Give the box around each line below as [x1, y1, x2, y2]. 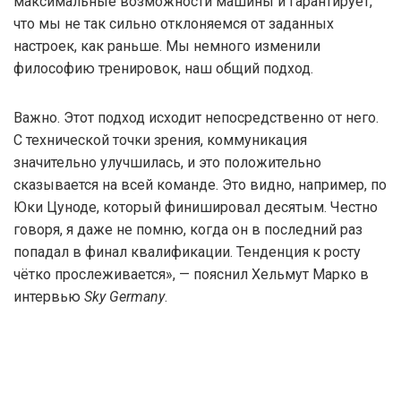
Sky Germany [84, 287, 165, 305]
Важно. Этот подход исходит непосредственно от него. [13, 108, 379, 126]
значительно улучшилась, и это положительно [13, 153, 321, 171]
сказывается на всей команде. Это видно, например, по [13, 175, 387, 193]
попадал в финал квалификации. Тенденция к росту [13, 243, 361, 260]
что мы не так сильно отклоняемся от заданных [13, 14, 334, 32]
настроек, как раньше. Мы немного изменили [13, 37, 320, 55]
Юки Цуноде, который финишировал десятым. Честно [13, 198, 378, 216]
